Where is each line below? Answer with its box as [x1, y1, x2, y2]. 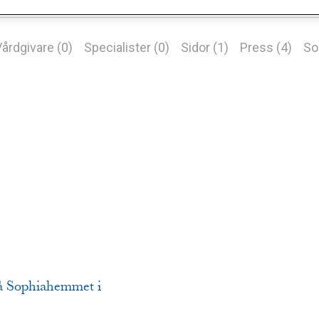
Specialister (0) [83, 40, 169, 55]
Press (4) [239, 40, 292, 55]
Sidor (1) [180, 40, 229, 55]
